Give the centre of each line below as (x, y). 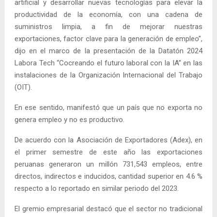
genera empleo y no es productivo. (70, 119)
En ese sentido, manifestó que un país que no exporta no (108, 107)
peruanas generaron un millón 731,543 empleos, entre (108, 164)
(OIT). (23, 87)
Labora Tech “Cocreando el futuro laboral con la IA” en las (108, 63)
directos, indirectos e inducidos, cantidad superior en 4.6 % (108, 176)
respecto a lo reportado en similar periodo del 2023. (97, 188)
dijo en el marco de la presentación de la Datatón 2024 (108, 51)
